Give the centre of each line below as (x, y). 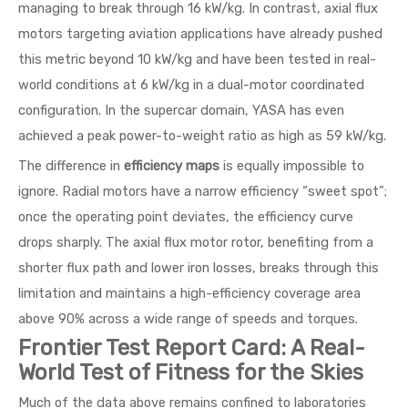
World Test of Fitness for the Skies (191, 372)
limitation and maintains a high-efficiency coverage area (189, 293)
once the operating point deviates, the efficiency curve (186, 217)
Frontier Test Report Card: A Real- (192, 348)
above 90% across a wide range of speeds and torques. (188, 319)
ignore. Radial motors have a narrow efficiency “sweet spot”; (203, 191)
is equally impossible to (292, 166)
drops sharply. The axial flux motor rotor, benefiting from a (196, 242)
